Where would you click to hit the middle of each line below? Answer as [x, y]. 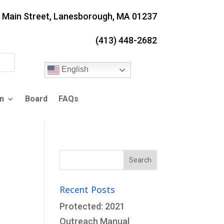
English [74, 69]
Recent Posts [87, 189]
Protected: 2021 [92, 206]
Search [74, 154]
